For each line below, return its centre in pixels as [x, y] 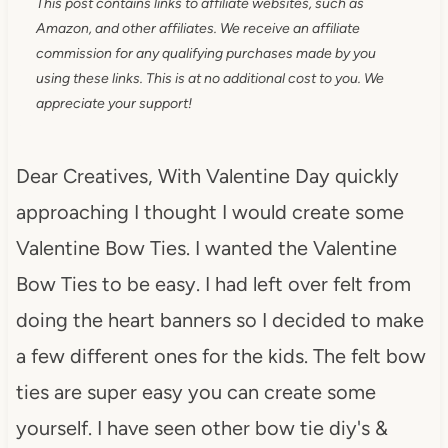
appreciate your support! [113, 103]
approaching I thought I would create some [209, 211]
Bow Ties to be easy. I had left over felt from [213, 283]
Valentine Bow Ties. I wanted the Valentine [206, 247]
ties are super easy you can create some [195, 391]
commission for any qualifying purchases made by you [205, 53]
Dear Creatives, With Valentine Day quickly [207, 175]
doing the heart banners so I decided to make [219, 319]
